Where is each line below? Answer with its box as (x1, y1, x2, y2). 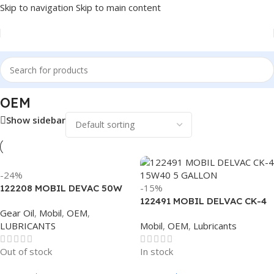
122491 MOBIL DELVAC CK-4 (140, 195, 267, 207)
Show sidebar (6, 114, 65, 127)
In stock (140, 245, 173, 257)
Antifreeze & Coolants (30, 77, 122, 89)
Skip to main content (76, 1, 161, 13)
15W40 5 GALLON (140, 208, 220, 220)
